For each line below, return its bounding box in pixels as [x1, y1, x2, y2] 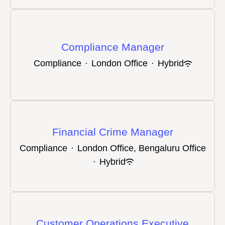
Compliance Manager [61, 41, 164, 53]
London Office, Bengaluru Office [77, 143, 206, 153]
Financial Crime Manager [52, 126, 173, 138]
